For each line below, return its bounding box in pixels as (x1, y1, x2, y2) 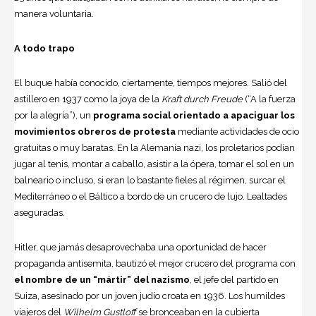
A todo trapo (14, 43, 75, 54)
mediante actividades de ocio (176, 126, 299, 138)
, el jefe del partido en (190, 274, 279, 286)
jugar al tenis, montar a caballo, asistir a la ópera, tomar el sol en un (14, 159, 294, 170)
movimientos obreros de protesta (14, 126, 176, 138)
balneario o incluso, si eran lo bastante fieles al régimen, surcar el (14, 175, 286, 186)
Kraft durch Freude (162, 94, 245, 105)
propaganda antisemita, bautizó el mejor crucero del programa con (14, 258, 296, 269)
